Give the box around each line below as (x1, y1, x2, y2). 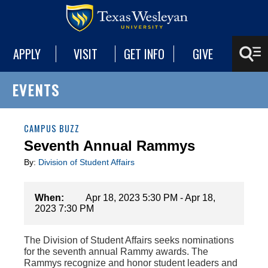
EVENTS (12, 79, 60, 100)
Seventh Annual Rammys (24, 138, 195, 154)
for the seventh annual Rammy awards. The (24, 246, 208, 257)
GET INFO (124, 45, 165, 63)
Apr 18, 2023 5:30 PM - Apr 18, (86, 193, 215, 203)
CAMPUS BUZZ (24, 122, 80, 135)
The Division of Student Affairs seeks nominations (24, 235, 234, 245)
